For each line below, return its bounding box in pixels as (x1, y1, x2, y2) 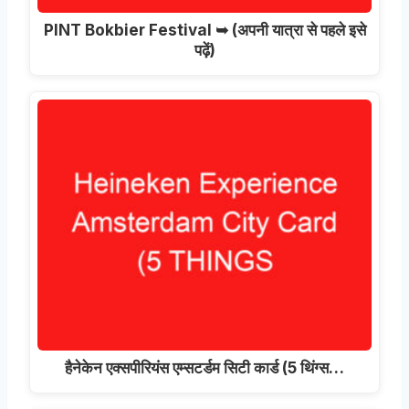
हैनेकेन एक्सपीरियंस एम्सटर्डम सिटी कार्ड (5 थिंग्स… (65, 357, 344, 377)
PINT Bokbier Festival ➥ (43, 20, 228, 40)
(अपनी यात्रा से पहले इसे (227, 20, 366, 40)
